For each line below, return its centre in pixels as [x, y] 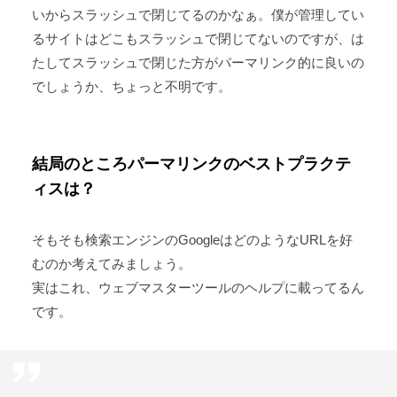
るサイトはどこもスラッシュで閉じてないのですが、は [198, 38]
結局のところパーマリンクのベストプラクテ [191, 163]
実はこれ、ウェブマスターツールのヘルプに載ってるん [198, 287]
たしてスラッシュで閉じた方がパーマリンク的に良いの [198, 62]
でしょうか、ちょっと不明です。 [131, 86]
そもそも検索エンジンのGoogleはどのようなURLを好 [192, 239]
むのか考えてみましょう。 [111, 263]
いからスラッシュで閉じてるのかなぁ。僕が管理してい [198, 14]
